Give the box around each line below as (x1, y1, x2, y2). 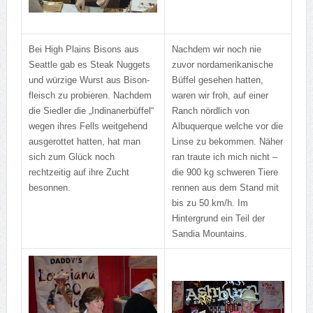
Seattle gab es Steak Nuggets (28, 59, 150, 71)
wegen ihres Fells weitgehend (28, 121, 147, 132)
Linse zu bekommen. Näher (171, 136, 283, 147)
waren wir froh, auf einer (171, 90, 268, 101)
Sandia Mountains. (171, 228, 247, 240)
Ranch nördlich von (171, 105, 249, 117)
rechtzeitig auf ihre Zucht (28, 167, 129, 178)
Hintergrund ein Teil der (171, 213, 265, 224)
